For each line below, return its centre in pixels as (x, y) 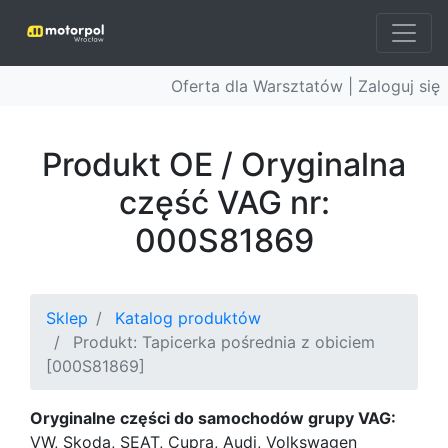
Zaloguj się (399, 86)
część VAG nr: (224, 202)
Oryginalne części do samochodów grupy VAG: (213, 418)
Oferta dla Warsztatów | (264, 86)
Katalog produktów (188, 318)
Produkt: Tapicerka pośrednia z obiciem (224, 342)
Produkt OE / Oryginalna (224, 164)
